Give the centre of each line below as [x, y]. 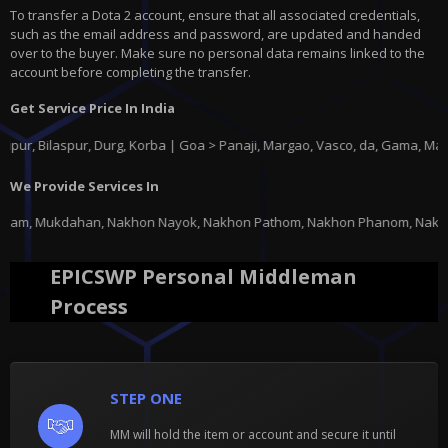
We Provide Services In [84, 185]
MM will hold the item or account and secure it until [252, 435]
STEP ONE [145, 398]
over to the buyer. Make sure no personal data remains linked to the [217, 53]
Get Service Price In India [92, 108]
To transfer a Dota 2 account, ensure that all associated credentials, [215, 15]
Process [89, 307]
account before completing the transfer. [130, 72]
